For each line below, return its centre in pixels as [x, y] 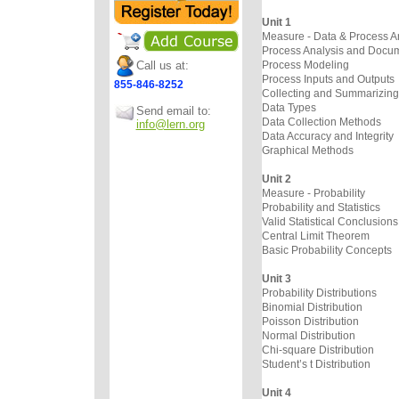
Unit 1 [276, 22]
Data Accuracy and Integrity [327, 136]
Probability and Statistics [321, 208]
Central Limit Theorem [315, 236]
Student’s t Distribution [316, 364]
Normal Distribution [308, 336]
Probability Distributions [319, 293]
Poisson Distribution [310, 322]
